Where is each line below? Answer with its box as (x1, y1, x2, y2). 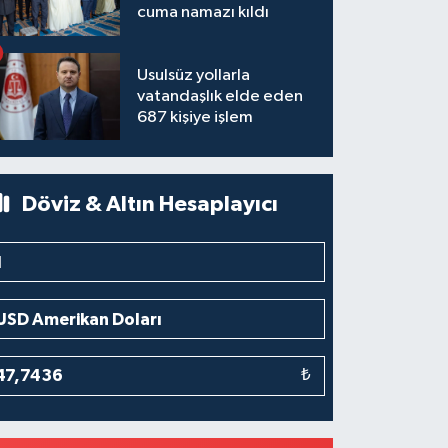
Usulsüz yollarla (137, 67, 251, 85)
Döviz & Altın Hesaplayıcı (17, 192, 278, 215)
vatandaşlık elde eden (137, 88, 304, 106)
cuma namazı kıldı (137, 4, 270, 22)
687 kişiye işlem (137, 109, 254, 127)
